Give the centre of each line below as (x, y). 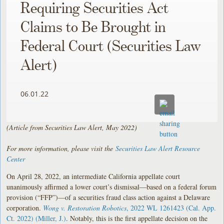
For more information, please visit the (61, 148)
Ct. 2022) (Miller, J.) (36, 218)
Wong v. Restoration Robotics (85, 207)
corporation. (25, 207)
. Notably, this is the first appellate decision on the (137, 218)
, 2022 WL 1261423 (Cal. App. (171, 207)
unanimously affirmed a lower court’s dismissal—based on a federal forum (112, 186)
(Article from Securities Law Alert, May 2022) (73, 127)
